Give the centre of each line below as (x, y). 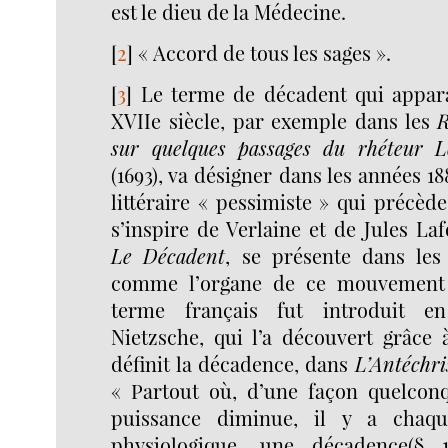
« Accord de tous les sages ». (265, 52)
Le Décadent (168, 255)
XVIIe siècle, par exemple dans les (274, 120)
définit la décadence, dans (233, 363)
